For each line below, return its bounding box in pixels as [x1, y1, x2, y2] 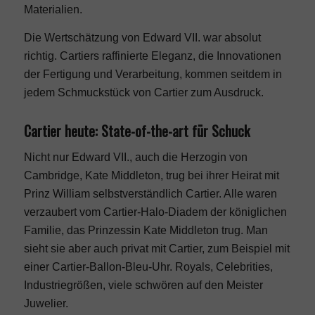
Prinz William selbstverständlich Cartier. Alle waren [23, 187, 277, 200]
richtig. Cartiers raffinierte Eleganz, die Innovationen [23, 49, 281, 62]
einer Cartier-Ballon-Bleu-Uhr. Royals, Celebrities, [23, 260, 273, 273]
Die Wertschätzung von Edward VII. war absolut [23, 31, 261, 44]
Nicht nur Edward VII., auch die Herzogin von [23, 150, 247, 163]
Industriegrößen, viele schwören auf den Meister [23, 278, 263, 291]
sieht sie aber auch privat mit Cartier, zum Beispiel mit [23, 242, 290, 255]
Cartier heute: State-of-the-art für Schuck [23, 120, 250, 141]
